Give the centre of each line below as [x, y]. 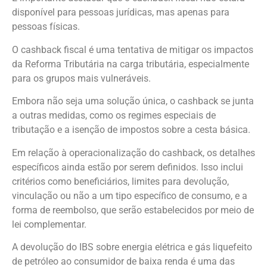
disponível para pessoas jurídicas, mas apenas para [121, 13]
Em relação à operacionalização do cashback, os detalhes [133, 153]
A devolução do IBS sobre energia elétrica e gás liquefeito [132, 247]
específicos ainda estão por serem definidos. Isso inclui [128, 167]
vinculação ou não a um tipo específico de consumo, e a [130, 195]
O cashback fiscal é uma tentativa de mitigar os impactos [133, 49]
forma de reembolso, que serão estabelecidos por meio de [133, 210]
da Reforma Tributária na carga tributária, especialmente [131, 64]
